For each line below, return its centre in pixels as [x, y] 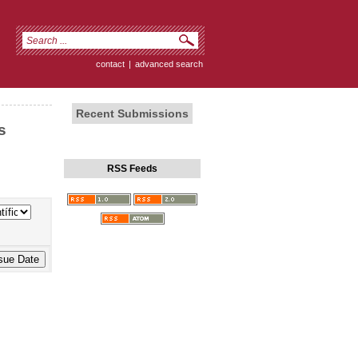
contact [110, 64]
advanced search [169, 64]
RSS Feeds [132, 169]
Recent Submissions [132, 114]
